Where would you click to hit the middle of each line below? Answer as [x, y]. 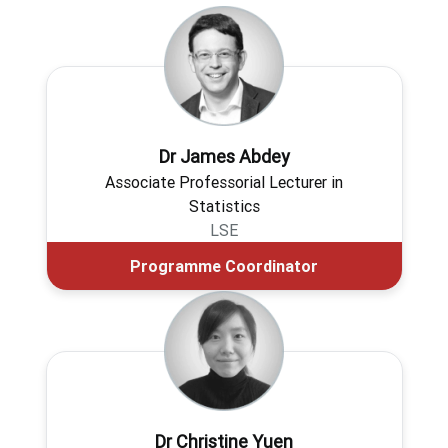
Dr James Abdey [224, 157]
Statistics [224, 206]
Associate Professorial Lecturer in [224, 182]
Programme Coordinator [224, 266]
